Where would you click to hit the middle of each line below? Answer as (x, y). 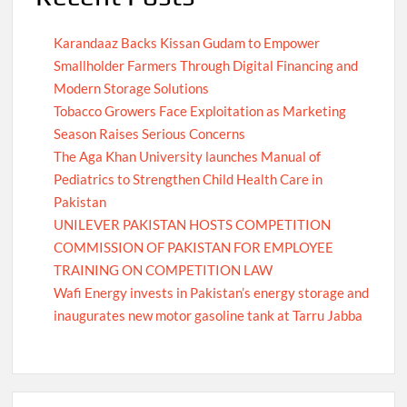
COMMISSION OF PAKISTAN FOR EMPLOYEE (194, 247)
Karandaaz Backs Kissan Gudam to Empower (187, 42)
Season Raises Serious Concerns (150, 133)
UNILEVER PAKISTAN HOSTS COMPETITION (193, 224)
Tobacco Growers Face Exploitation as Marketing (200, 110)
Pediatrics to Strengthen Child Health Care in (189, 179)
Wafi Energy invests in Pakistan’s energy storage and (212, 292)
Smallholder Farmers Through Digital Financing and (206, 65)
